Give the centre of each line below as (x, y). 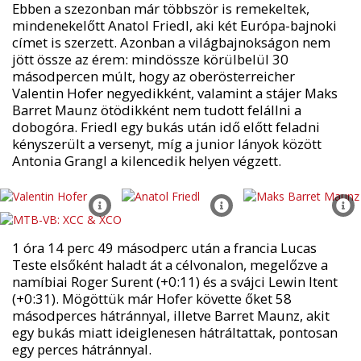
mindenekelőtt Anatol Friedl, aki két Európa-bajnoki (174, 25)
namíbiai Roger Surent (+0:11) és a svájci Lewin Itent (174, 282)
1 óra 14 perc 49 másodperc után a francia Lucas (164, 248)
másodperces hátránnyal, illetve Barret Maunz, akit (170, 315)
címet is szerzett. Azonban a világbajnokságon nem (171, 42)
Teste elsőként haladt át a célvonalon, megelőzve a (170, 265)
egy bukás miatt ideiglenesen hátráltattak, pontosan (174, 332)
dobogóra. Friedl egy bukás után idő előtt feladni (166, 127)
